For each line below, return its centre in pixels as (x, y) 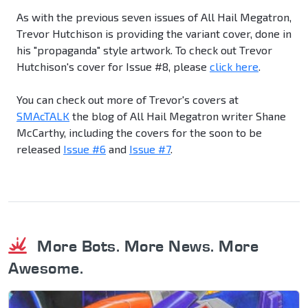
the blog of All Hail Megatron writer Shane (178, 116)
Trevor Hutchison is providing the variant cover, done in (154, 34)
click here (234, 67)
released (40, 149)
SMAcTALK (43, 116)
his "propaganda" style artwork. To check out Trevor (144, 50)
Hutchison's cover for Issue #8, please (113, 67)
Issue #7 (150, 149)
